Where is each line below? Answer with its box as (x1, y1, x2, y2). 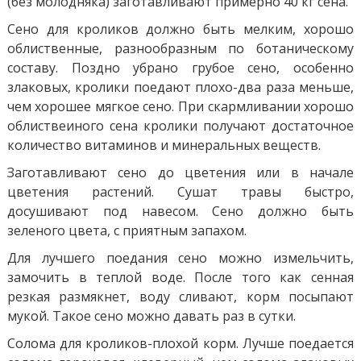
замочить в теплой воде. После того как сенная (6, 268, 355, 286)
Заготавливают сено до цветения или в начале (6, 163, 355, 181)
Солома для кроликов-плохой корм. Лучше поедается (6, 334, 355, 352)
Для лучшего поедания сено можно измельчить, (6, 248, 355, 267)
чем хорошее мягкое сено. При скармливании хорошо (6, 97, 355, 115)
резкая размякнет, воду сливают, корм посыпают (6, 287, 355, 305)
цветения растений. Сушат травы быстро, (6, 182, 355, 201)
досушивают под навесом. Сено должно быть (6, 201, 355, 220)
